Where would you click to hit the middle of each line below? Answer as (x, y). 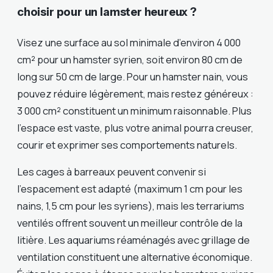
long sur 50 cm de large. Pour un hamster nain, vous (133, 76)
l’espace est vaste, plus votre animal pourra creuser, (135, 127)
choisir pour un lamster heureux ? (107, 12)
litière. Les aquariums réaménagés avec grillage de (133, 240)
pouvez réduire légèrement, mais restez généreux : (135, 93)
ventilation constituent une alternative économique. (135, 257)
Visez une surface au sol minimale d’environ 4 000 (129, 42)
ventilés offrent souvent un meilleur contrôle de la (130, 223)
